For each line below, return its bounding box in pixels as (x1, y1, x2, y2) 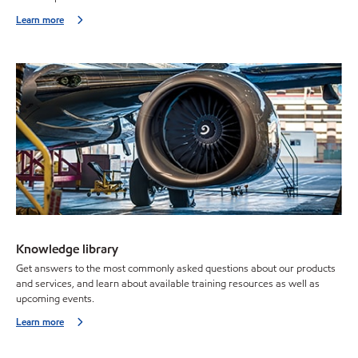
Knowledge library (16, 240, 118, 257)
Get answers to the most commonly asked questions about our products (16, 261, 336, 276)
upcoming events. (16, 292, 94, 307)
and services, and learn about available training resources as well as (16, 276, 320, 292)
